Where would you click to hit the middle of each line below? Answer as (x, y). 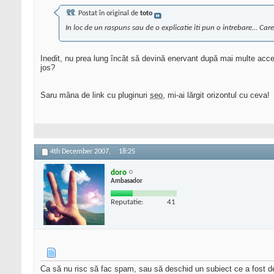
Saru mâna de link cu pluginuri (95, 95)
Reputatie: (127, 202)
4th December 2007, (81, 152)
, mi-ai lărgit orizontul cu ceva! (216, 95)
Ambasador (127, 181)
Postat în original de (108, 14)
